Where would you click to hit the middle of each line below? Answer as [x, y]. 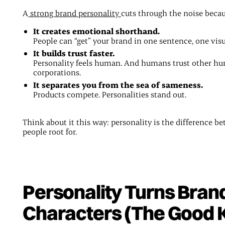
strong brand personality [74, 13]
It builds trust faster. [74, 53]
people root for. [49, 132]
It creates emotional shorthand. [97, 31]
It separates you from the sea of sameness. [118, 85]
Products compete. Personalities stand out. [110, 94]
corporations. [57, 72]
